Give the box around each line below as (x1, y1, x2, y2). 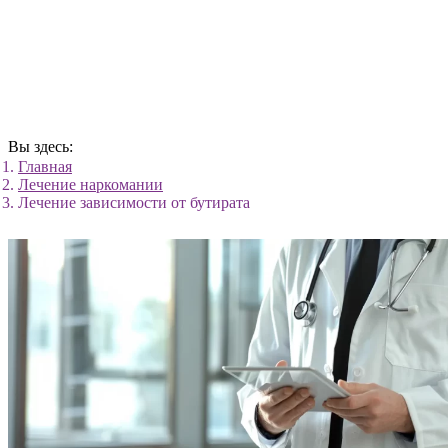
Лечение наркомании (18, 176, 163, 193)
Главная (18, 158, 72, 175)
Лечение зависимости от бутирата (18, 194, 250, 211)
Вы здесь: (8, 138, 73, 155)
